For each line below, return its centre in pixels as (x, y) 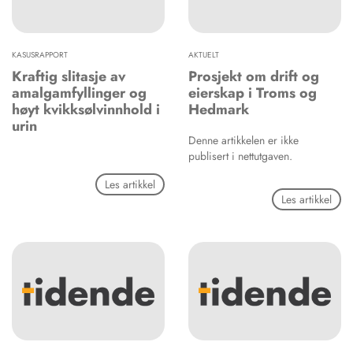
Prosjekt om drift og (254, 77)
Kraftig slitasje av (69, 77)
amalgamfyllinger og (79, 93)
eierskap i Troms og (253, 93)
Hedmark (219, 110)
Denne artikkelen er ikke (243, 141)
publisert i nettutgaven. (240, 156)
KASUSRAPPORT (40, 55)
